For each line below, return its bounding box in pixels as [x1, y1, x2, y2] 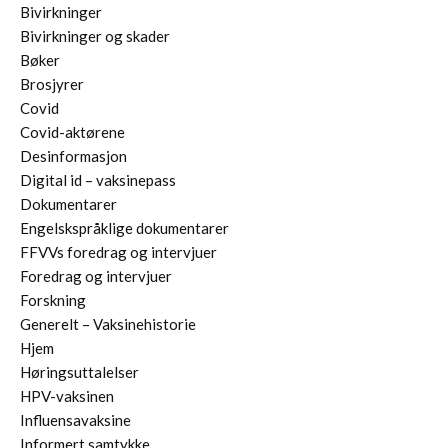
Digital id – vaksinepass [20, 171, 176, 190]
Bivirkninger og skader [20, 27, 170, 46]
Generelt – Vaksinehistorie [20, 315, 196, 334]
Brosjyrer [20, 75, 84, 94]
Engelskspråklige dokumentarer [20, 219, 229, 238]
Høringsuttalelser [20, 363, 139, 382]
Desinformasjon [20, 147, 127, 166]
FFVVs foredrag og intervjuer [20, 243, 217, 262]
